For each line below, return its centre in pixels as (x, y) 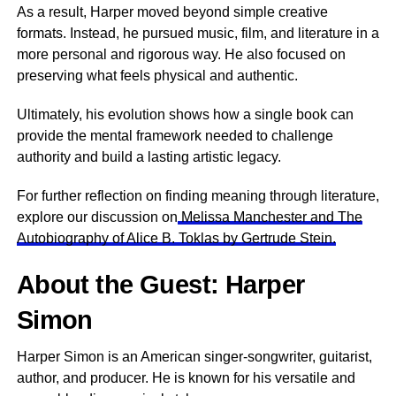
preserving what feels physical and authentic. (157, 75)
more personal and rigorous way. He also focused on (181, 54)
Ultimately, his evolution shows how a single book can (185, 114)
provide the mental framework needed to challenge (175, 135)
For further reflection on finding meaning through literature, (198, 195)
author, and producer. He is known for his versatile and (186, 377)
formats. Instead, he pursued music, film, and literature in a (198, 33)
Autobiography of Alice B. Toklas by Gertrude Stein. (176, 238)
